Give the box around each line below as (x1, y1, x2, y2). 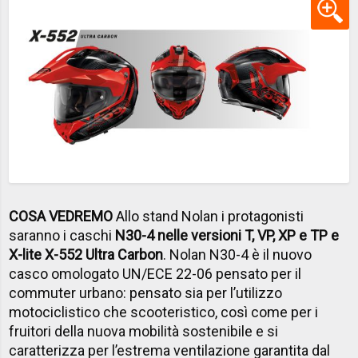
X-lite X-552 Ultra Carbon (9, 245, 164, 263)
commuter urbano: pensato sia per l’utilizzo (9, 284, 283, 301)
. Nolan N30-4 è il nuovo (163, 245, 312, 263)
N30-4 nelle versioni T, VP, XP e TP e (115, 226, 340, 244)
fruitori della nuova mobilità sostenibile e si (9, 322, 279, 340)
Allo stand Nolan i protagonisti (113, 207, 304, 225)
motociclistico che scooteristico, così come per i (9, 303, 319, 320)
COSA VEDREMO (9, 207, 113, 225)
